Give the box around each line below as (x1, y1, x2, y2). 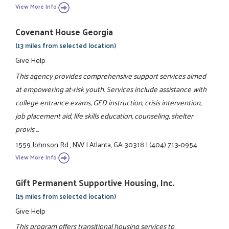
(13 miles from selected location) (15, 39, 117, 52)
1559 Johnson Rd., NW (15, 138, 85, 151)
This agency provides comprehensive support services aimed (15, 68, 207, 82)
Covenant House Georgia (15, 24, 113, 40)
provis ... (15, 122, 39, 135)
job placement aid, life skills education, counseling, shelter (15, 108, 194, 122)
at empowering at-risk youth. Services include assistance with (15, 82, 207, 96)
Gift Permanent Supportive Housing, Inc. (15, 174, 175, 190)
